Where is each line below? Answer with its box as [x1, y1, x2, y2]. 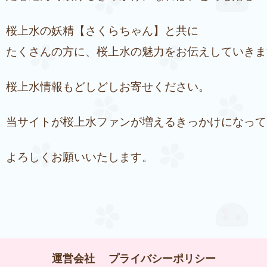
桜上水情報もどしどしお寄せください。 [6, 79, 210, 93]
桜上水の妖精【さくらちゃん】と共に [6, 23, 198, 37]
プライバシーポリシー [108, 252, 216, 265]
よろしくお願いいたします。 [6, 150, 153, 163]
